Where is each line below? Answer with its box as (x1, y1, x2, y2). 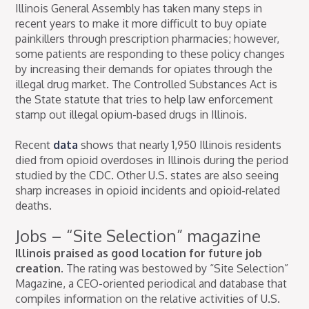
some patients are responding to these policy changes (15, 47, 286, 61)
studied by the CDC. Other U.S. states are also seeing (15, 168, 279, 183)
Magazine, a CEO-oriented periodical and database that (15, 277, 288, 291)
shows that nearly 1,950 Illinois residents (78, 138, 282, 152)
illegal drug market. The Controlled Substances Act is (15, 77, 278, 92)
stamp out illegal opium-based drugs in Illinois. (15, 108, 248, 122)
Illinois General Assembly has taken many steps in (15, 1, 263, 16)
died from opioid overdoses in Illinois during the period (15, 153, 289, 168)
